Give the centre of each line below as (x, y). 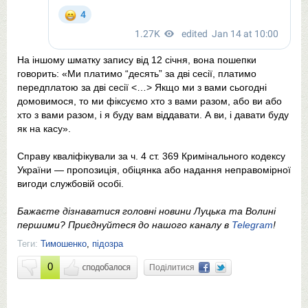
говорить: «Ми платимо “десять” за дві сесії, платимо (137, 73)
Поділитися (174, 267)
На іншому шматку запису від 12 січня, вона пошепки (137, 59)
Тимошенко (64, 243)
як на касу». (44, 128)
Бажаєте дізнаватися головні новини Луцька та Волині (146, 211)
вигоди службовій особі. (70, 183)
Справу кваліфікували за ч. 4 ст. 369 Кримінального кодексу (151, 156)
